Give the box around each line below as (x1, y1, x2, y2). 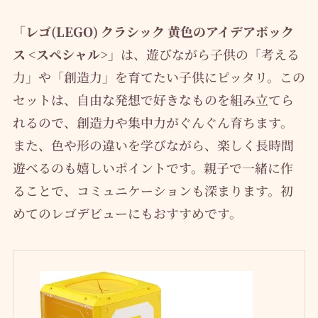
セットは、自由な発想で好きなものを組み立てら (12, 90, 294, 109)
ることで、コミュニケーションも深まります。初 (12, 181, 293, 200)
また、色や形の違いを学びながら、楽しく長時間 (12, 136, 294, 155)
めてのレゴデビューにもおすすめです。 (12, 204, 242, 223)
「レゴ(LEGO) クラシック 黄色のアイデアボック (12, 22, 294, 41)
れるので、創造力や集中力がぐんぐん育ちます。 (12, 113, 293, 132)
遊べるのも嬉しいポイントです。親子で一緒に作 (12, 158, 293, 177)
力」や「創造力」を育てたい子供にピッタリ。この (12, 67, 305, 87)
